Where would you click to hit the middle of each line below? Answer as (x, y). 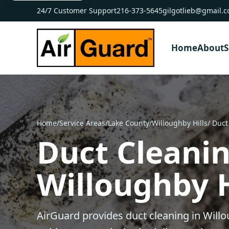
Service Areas (82, 123)
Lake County (129, 123)
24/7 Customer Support (77, 10)
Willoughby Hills (180, 123)
